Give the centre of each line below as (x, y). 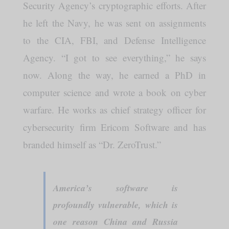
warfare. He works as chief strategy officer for (114, 110)
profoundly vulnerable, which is (116, 205)
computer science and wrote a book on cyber (114, 92)
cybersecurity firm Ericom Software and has (114, 127)
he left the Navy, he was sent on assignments (114, 23)
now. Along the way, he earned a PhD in (114, 75)
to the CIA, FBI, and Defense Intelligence (114, 40)
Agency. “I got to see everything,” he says (114, 58)
